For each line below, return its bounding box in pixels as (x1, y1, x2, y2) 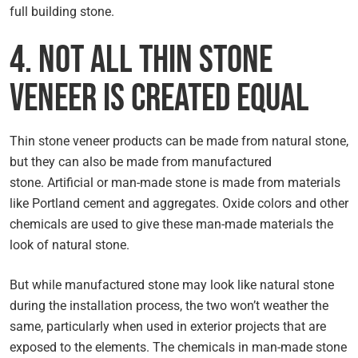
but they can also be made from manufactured (10, 154, 272, 169)
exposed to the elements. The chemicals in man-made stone (10, 340, 347, 355)
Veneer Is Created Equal (10, 76, 309, 121)
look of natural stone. (10, 237, 133, 253)
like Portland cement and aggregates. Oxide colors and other (10, 196, 348, 211)
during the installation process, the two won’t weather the (10, 298, 328, 313)
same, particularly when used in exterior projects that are (10, 319, 326, 334)
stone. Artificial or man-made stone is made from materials (10, 175, 340, 190)
